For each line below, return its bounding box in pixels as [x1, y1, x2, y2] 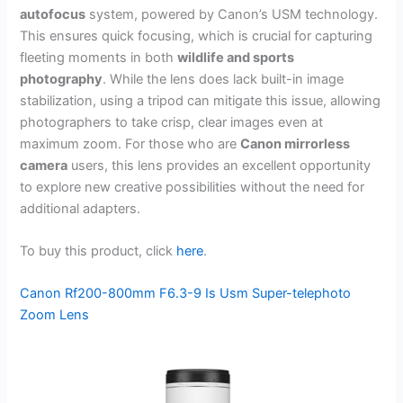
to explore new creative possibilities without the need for [20, 178, 365, 195]
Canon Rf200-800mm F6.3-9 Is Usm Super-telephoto [20, 285, 352, 302]
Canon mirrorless [240, 135, 351, 152]
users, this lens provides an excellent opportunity [67, 157, 372, 174]
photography [20, 70, 103, 87]
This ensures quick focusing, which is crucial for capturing [20, 27, 373, 44]
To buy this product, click [20, 242, 177, 259]
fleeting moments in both [20, 49, 178, 66]
